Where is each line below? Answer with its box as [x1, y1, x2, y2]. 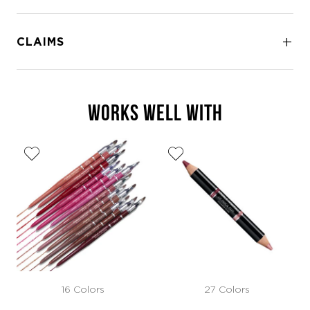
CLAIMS [17, 34, 64, 49]
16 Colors [62, 283, 104, 295]
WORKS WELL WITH [87, 100, 223, 125]
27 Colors [204, 283, 250, 295]
